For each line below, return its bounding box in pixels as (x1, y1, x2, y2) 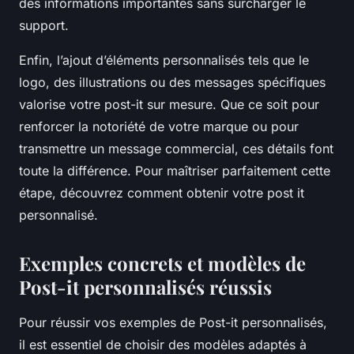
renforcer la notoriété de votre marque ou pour (19, 119, 299, 134)
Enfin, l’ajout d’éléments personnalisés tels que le (19, 52, 309, 68)
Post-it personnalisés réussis (19, 274, 272, 299)
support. (19, 17, 69, 33)
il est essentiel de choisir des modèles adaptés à (19, 337, 307, 352)
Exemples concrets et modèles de (19, 250, 306, 276)
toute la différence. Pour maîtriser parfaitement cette (19, 163, 330, 179)
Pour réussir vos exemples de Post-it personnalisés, (19, 314, 327, 330)
